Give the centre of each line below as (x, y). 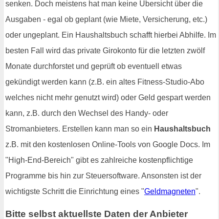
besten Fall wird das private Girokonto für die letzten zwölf (105, 51)
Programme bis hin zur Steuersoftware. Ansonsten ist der (103, 176)
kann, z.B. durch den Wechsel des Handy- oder (87, 113)
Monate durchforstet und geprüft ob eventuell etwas (94, 66)
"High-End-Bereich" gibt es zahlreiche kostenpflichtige (99, 160)
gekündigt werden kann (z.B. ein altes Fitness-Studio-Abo (105, 82)
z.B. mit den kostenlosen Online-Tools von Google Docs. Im (108, 145)
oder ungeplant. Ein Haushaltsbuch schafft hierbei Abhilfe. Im (111, 35)
